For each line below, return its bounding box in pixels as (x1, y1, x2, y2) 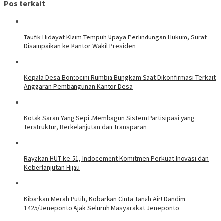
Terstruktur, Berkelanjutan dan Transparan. (24, 122, 148, 131)
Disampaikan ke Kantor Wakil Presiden (24, 41, 136, 50)
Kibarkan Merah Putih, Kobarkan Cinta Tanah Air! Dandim (24, 194, 185, 203)
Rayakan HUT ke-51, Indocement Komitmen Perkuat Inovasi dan (24, 153, 209, 163)
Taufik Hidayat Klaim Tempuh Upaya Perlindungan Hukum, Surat (24, 32, 207, 41)
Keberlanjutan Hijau (24, 162, 80, 172)
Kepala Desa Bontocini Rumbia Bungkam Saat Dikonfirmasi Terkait (24, 73, 216, 82)
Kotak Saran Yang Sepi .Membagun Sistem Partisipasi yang (24, 113, 195, 122)
